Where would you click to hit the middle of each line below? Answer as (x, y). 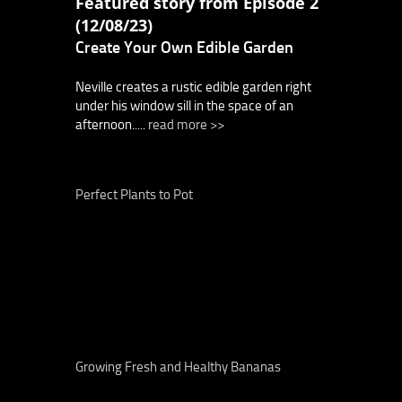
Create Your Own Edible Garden (184, 47)
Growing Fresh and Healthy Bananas (178, 367)
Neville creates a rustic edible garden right (193, 87)
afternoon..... (112, 124)
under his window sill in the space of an (184, 105)
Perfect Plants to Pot (134, 194)
